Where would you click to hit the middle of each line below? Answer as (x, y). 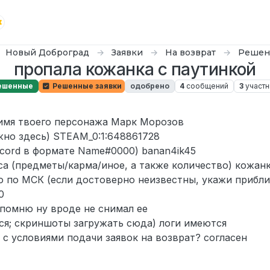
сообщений (208, 86)
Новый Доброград (47, 52)
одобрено (149, 86)
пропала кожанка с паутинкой (135, 69)
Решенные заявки (86, 86)
